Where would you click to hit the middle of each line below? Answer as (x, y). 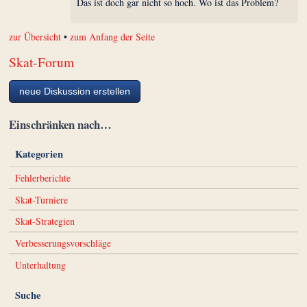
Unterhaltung (40, 265)
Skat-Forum (42, 62)
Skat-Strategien (45, 221)
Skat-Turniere (41, 199)
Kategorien (39, 154)
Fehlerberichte (42, 177)
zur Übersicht (35, 36)
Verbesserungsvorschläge (63, 243)
